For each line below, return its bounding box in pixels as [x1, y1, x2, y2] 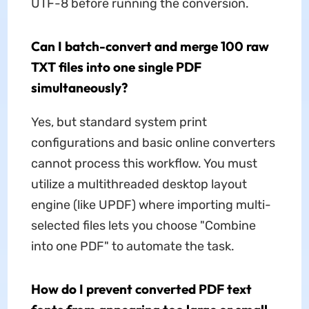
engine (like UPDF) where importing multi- [30, 197, 271, 212]
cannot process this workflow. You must [30, 155, 257, 171]
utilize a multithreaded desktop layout [30, 176, 247, 192]
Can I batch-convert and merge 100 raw [30, 37, 269, 54]
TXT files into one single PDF [30, 58, 201, 75]
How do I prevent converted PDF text [30, 280, 252, 297]
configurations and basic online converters [30, 134, 275, 150]
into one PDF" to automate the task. [30, 238, 235, 254]
